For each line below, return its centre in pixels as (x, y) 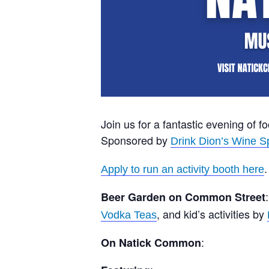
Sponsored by (136, 140)
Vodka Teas (129, 215)
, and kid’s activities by (212, 213)
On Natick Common (151, 242)
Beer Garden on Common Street (183, 197)
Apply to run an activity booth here (183, 169)
